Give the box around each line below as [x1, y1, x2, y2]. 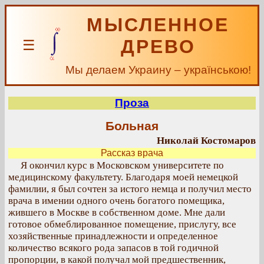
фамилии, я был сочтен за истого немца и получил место [8, 183, 252, 194]
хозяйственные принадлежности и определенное [8, 230, 218, 242]
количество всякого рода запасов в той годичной [8, 242, 219, 253]
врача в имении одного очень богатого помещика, [8, 195, 225, 206]
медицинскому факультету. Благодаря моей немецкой [8, 171, 238, 183]
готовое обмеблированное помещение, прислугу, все [8, 219, 236, 230]
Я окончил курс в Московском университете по [21, 160, 224, 171]
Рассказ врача [101, 148, 163, 158]
